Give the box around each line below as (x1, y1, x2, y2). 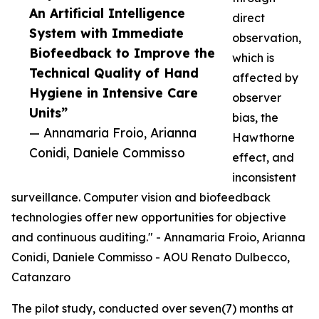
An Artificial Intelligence (29, 5, 185, 21)
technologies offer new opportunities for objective (11, 210, 286, 225)
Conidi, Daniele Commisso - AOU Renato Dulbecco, (11, 250, 290, 265)
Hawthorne (232, 130, 295, 145)
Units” (29, 105, 68, 121)
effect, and (232, 150, 294, 165)
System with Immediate (29, 25, 184, 41)
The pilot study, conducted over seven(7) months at (11, 301, 293, 316)
